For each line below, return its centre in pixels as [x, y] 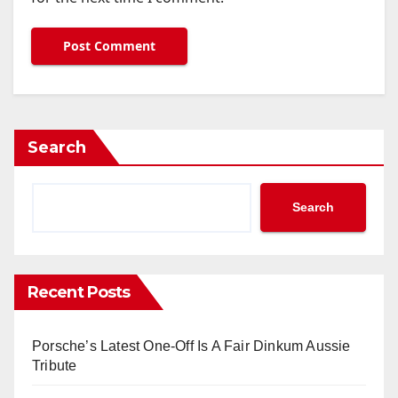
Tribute [55, 365]
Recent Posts [79, 292]
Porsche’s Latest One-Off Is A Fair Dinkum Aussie [191, 346]
